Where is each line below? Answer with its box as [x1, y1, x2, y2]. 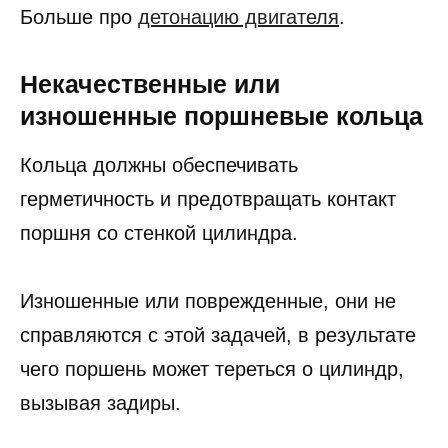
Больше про [20, 39, 138, 62]
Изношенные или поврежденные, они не [20, 323, 396, 346]
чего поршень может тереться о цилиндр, [20, 391, 404, 414]
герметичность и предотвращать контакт [20, 221, 396, 244]
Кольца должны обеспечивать [20, 187, 298, 210]
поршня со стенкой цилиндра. [20, 255, 298, 278]
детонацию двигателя [138, 39, 339, 62]
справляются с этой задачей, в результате [20, 357, 416, 380]
